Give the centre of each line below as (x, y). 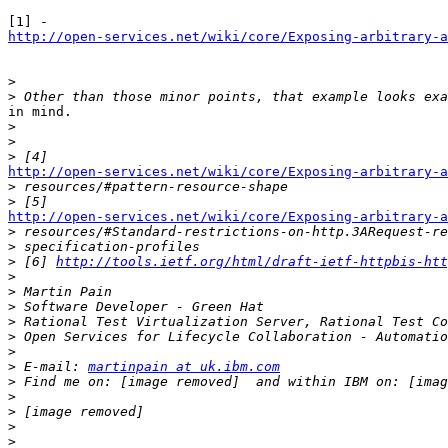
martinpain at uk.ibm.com (184, 367)
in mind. (44, 112)
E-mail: (52, 367)
